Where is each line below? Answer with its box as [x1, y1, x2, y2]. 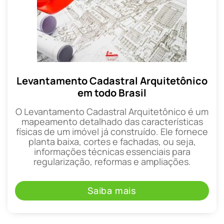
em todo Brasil [77, 85, 146, 99]
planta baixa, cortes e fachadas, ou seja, [28, 135, 196, 147]
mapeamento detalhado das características [21, 115, 203, 127]
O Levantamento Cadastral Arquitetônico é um [15, 105, 208, 117]
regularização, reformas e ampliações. [33, 155, 191, 167]
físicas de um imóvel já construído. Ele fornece [16, 125, 208, 137]
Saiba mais [87, 184, 136, 197]
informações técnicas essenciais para [33, 145, 190, 157]
